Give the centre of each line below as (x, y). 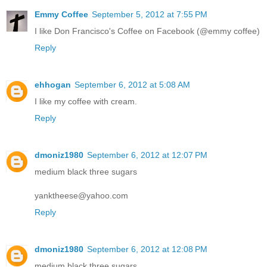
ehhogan (53, 85)
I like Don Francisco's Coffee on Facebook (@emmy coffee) (147, 31)
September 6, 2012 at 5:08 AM (132, 85)
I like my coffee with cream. (86, 102)
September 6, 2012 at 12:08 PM (147, 249)
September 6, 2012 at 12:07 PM (147, 155)
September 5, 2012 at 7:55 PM (150, 15)
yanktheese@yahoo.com (81, 196)
